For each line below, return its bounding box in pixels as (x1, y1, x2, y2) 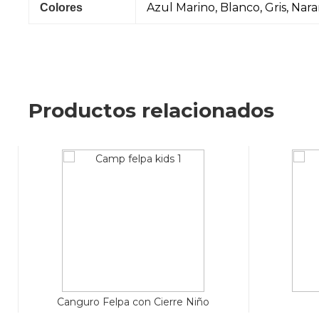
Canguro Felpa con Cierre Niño (56, 295, 209, 308)
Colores (40, 1, 83, 14)
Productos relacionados (28, 98, 274, 122)
